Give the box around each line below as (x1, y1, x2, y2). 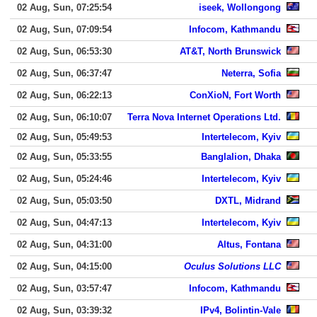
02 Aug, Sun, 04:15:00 (17, 261, 112, 272)
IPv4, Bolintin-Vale (200, 305, 281, 316)
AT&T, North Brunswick (180, 46, 281, 57)
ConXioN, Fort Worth (190, 90, 281, 100)
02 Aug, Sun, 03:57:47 (17, 283, 112, 294)
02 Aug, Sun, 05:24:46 (17, 173, 112, 184)
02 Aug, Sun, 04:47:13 (17, 217, 112, 228)
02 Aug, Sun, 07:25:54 (17, 2, 112, 13)
